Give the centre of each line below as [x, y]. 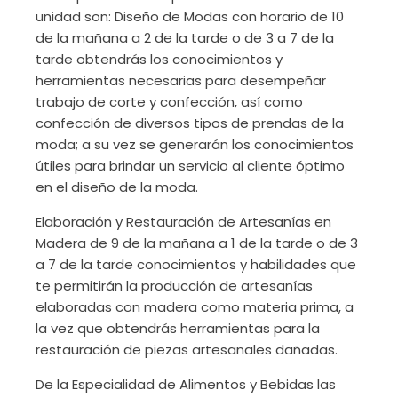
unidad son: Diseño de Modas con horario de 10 [190, 16]
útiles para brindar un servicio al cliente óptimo [190, 166]
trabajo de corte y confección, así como [169, 102]
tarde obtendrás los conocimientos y [159, 59]
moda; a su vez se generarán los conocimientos [195, 144]
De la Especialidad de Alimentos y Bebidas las [186, 384]
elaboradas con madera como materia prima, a [195, 307]
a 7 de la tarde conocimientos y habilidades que [196, 264]
